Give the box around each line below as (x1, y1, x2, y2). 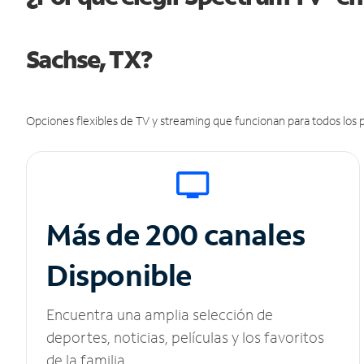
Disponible (46, 256, 193, 295)
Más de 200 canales (46, 215, 311, 254)
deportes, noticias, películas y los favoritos (46, 327, 324, 348)
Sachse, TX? (26, 43, 152, 76)
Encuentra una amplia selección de (46, 305, 273, 325)
